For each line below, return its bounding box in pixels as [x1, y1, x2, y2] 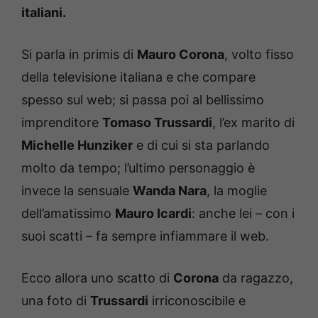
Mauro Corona [137, 46, 224, 62]
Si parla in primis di [21, 46, 137, 62]
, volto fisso [224, 46, 294, 62]
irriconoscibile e [148, 292, 246, 308]
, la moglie [207, 182, 267, 198]
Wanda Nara [133, 182, 207, 198]
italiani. [21, 4, 66, 20]
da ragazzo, [219, 270, 293, 285]
